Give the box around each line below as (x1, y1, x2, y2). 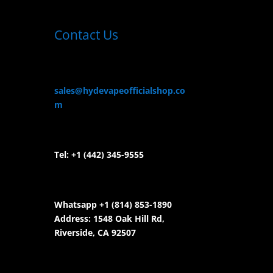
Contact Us (54, 26, 119, 43)
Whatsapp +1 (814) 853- (54, 198, 153, 210)
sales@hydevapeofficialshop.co (54, 84, 186, 96)
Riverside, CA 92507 (54, 226, 136, 238)
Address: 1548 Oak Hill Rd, (54, 212, 165, 224)
